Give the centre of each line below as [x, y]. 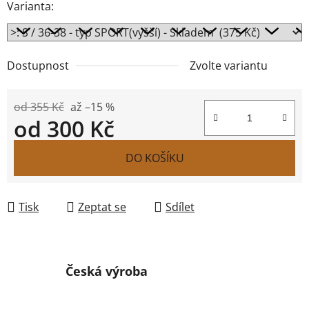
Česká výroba [107, 271]
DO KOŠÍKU [154, 158]
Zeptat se [102, 207]
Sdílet [180, 207]
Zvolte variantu [229, 65]
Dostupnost [38, 65]
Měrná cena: [45, 150]
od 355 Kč [39, 107]
